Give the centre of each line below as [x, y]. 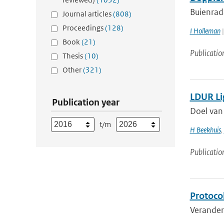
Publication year [86, 102]
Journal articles [88, 14]
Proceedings [84, 28]
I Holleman [205, 31]
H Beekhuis [205, 130]
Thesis [73, 56]
